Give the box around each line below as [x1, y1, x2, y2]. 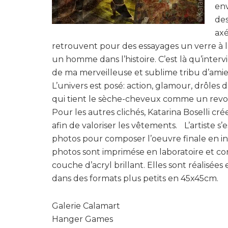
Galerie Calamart [52, 201, 120, 211]
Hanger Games [52, 214, 113, 224]
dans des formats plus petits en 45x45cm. [52, 173, 218, 183]
